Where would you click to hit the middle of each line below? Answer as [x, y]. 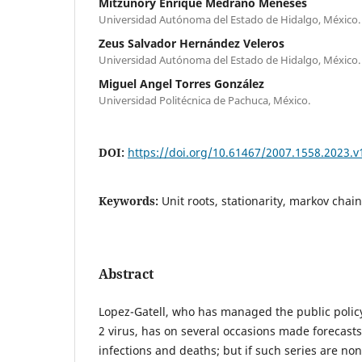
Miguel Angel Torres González [181, 83]
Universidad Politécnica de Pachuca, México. [204, 100]
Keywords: [130, 200]
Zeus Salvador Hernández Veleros [192, 43]
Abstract [126, 274]
